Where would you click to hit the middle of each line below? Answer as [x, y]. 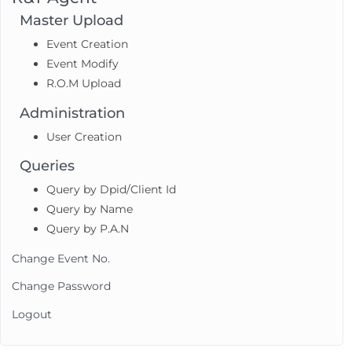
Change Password [62, 286]
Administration [73, 113]
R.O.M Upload [84, 84]
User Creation [84, 136]
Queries [48, 166]
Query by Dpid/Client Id [112, 190]
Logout [32, 314]
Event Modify [83, 64]
